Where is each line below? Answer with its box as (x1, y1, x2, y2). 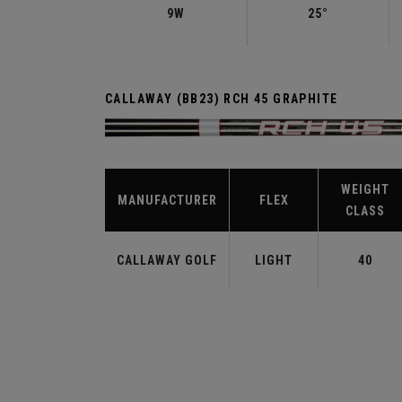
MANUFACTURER (117, 193, 217, 208)
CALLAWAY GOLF (117, 253, 217, 268)
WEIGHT (340, 182, 389, 197)
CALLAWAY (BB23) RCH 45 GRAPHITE (105, 92, 338, 106)
